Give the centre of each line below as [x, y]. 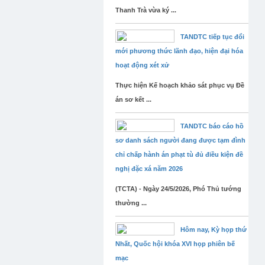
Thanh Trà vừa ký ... [146, 10]
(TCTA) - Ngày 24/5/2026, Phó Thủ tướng [178, 189]
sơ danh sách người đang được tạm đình [180, 140]
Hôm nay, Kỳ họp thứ [214, 230]
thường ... [131, 203]
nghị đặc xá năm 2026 [149, 169]
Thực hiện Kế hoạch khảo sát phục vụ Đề [180, 85]
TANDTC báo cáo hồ [212, 126]
